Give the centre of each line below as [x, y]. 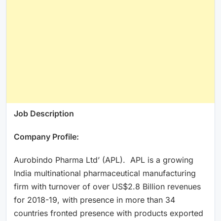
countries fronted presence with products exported [109, 213]
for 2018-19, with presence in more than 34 [94, 200]
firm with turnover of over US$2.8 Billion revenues [107, 186]
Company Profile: [46, 136]
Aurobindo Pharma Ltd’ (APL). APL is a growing [104, 160]
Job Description [44, 113]
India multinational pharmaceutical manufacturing [105, 173]
